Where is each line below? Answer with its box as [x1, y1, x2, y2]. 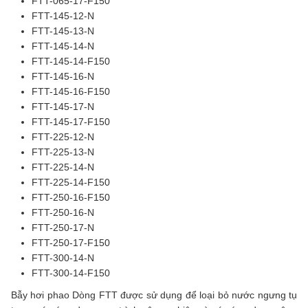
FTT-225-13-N [32, 146, 94, 158]
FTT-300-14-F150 [32, 267, 110, 279]
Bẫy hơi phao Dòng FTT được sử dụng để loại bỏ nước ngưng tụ [11, 289, 297, 301]
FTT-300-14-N [32, 252, 94, 264]
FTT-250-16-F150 [32, 192, 110, 203]
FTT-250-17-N [32, 222, 94, 234]
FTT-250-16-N [32, 207, 94, 219]
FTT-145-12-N [32, 10, 94, 22]
